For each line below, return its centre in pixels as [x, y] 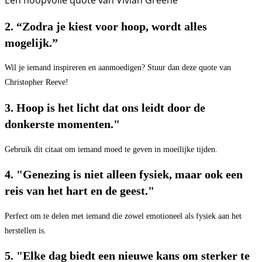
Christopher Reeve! [37, 82]
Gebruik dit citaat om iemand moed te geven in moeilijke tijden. [111, 149]
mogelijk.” [31, 42]
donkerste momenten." [62, 124]
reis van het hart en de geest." [80, 191]
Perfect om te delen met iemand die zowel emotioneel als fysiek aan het [123, 216]
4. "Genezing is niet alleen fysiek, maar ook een [124, 175]
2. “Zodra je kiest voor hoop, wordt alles [106, 26]
